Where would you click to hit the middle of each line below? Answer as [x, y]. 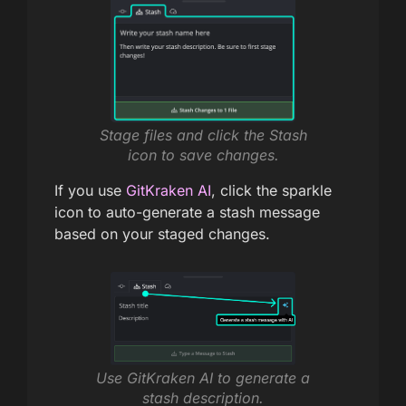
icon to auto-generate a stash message [187, 212]
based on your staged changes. [162, 233]
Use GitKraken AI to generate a [203, 377]
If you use [90, 190]
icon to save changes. [203, 155]
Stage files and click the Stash [203, 135]
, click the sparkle [271, 190]
